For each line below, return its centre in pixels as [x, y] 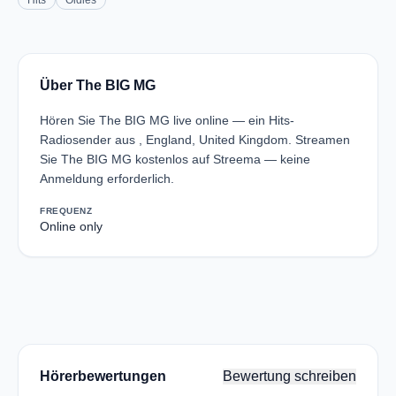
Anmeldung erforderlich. [107, 179]
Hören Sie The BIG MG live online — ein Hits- [167, 120]
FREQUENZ [66, 211]
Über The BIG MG [98, 85]
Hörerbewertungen [103, 376]
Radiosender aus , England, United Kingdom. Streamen [195, 140]
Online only [71, 226]
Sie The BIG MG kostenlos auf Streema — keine [175, 159]
